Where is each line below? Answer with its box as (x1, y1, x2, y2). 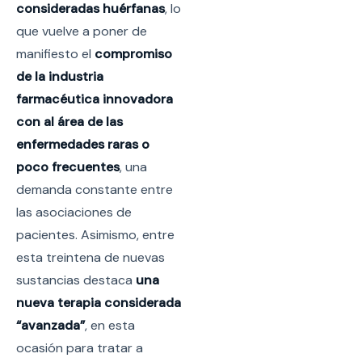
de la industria (16, 67, 103, 85)
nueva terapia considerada (16, 293, 181, 311)
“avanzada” (16, 316, 85, 334)
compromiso (91, 44, 172, 62)
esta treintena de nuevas (16, 248, 165, 266)
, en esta (85, 316, 135, 334)
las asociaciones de (16, 203, 132, 221)
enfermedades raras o (16, 135, 149, 153)
